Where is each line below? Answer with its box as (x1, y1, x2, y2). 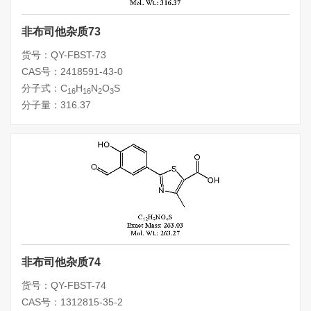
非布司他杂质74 (22, 256, 101, 269)
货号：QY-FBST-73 (22, 49, 106, 61)
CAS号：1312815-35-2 (22, 296, 123, 308)
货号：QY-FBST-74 (22, 280, 106, 292)
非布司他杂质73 (22, 26, 101, 38)
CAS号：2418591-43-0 (22, 66, 123, 78)
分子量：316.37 (22, 99, 91, 111)
